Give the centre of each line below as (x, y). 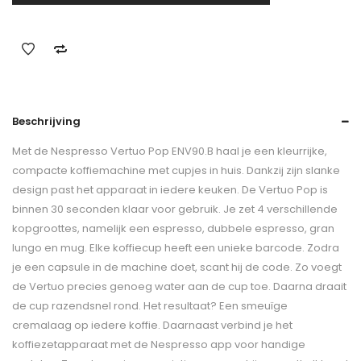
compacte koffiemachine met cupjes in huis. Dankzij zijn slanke (176, 170)
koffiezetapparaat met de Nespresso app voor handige (159, 344)
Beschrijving (46, 121)
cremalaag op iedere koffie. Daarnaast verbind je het (152, 325)
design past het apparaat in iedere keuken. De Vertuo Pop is (170, 190)
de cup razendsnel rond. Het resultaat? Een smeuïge (150, 306)
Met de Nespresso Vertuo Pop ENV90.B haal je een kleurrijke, (170, 151)
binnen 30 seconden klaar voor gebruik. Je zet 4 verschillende (175, 209)
